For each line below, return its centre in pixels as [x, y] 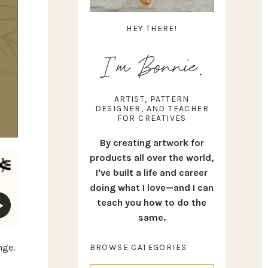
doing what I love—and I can [152, 188]
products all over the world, [152, 158]
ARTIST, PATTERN [152, 99]
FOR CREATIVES [152, 118]
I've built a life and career [152, 173]
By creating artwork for [152, 143]
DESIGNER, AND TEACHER [152, 109]
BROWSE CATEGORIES [138, 248]
